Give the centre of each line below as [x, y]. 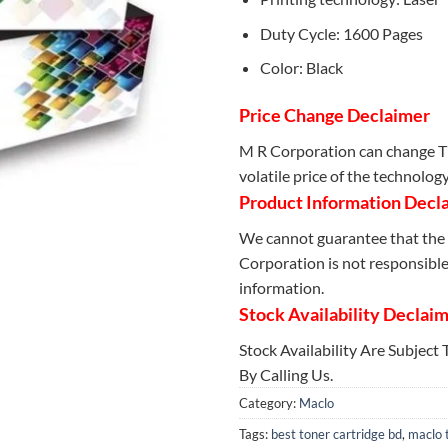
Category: [269, 403]
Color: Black [301, 68]
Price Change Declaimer [334, 115]
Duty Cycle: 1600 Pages [341, 33]
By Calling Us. [286, 375]
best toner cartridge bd [336, 434]
